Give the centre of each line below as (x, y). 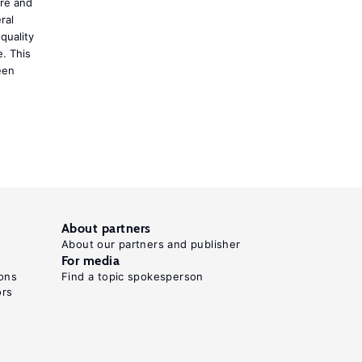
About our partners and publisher (151, 244)
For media (91, 261)
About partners (106, 228)
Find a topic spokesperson (133, 276)
